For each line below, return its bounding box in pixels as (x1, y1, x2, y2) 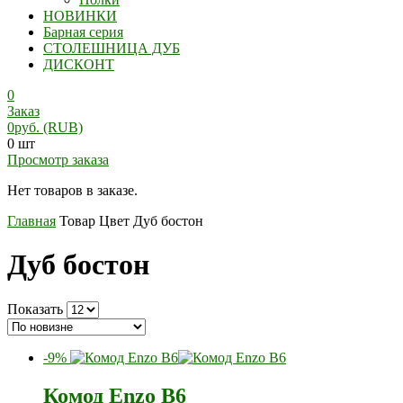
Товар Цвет (59, 213, 133, 228)
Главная (7, 213, 56, 228)
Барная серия (43, 24, 123, 40)
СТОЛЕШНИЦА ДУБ (43, 40, 180, 56)
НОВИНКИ (43, 8, 117, 23)
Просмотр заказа (7, 152, 109, 167)
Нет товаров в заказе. (7, 183, 138, 198)
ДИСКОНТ (43, 57, 114, 72)
